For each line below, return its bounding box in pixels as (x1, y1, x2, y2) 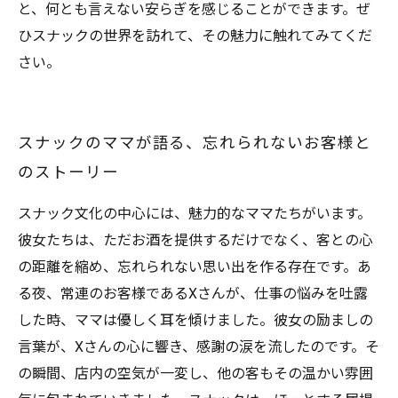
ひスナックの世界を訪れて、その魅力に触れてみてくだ (18, 28, 372, 44)
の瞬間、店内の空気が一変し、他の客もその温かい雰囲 (18, 365, 373, 382)
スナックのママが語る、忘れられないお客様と (18, 134, 371, 152)
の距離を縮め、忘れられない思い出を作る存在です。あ (18, 259, 371, 275)
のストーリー (18, 163, 119, 181)
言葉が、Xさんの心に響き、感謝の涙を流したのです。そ (18, 338, 379, 355)
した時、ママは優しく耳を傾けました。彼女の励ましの (18, 312, 373, 329)
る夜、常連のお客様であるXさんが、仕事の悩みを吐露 (18, 285, 368, 302)
